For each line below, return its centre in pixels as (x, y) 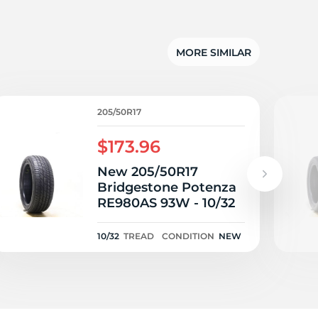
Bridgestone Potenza (167, 187)
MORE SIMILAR (214, 52)
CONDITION (188, 236)
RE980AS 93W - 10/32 (166, 203)
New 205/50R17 (148, 172)
